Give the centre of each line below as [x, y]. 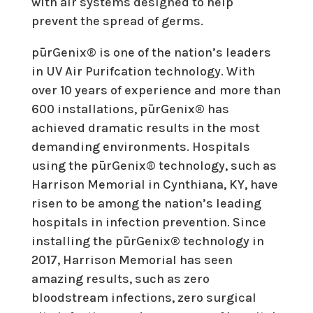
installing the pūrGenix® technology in [147, 241]
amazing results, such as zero [120, 278]
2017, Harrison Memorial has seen [132, 260]
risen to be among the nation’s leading [146, 203]
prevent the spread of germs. [117, 21]
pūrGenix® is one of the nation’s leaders [151, 52]
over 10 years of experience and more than [156, 90]
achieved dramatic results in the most [145, 128]
